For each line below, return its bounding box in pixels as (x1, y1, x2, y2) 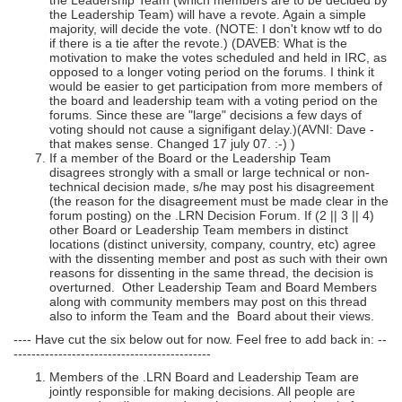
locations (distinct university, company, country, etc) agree (49, 237, 376, 251)
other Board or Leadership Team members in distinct (49, 223, 348, 237)
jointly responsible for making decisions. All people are (49, 384, 355, 398)
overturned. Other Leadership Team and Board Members (49, 280, 377, 294)
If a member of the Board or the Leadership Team (49, 151, 331, 165)
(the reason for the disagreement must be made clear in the (49, 194, 389, 208)
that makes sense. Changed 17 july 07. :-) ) (49, 136, 295, 151)
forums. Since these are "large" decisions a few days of (49, 108, 362, 122)
